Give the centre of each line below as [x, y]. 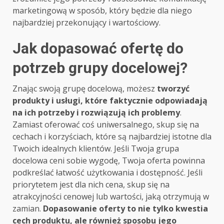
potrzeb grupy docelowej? [100, 68]
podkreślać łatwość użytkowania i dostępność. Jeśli [107, 173]
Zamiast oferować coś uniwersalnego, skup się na [106, 125]
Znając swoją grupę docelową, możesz [85, 89]
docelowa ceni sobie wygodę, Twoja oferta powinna [109, 161]
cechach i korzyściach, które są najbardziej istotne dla [112, 137]
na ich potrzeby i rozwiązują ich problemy [96, 113]
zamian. [28, 209]
